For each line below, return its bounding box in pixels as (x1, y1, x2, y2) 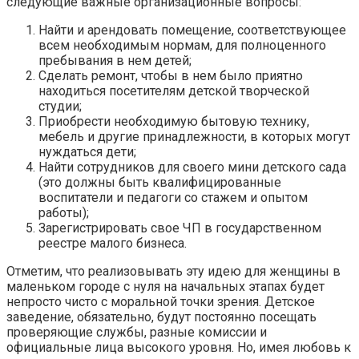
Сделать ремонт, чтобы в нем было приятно (38, 67, 303, 83)
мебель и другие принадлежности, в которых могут (38, 128, 350, 144)
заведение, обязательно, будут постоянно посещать (6, 309, 317, 325)
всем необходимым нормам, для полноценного (38, 37, 326, 53)
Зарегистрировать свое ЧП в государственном (38, 220, 321, 236)
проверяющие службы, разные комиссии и (6, 324, 267, 340)
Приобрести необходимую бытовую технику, (38, 113, 309, 129)
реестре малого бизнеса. (38, 235, 187, 251)
